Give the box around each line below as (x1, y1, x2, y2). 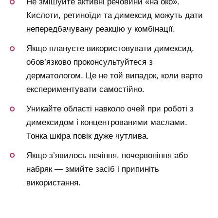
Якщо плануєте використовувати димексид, (26, 44, 194, 54)
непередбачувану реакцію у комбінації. (26, 24, 175, 34)
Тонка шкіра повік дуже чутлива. (26, 131, 149, 141)
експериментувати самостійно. (26, 85, 145, 94)
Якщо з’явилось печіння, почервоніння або (26, 150, 188, 160)
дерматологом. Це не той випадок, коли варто (26, 71, 202, 81)
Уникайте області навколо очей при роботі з (26, 104, 194, 114)
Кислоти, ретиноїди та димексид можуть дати (26, 11, 203, 20)
